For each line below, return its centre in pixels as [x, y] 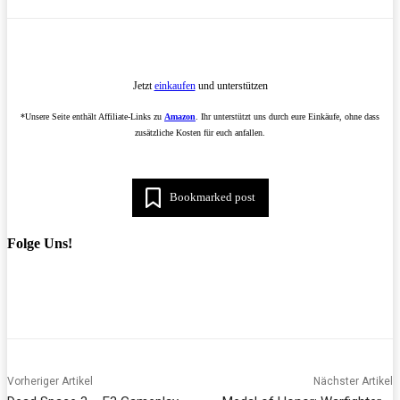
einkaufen [175, 85]
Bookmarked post [212, 197]
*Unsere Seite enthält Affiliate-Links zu [92, 116]
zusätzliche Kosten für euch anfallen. [200, 132]
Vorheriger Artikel [50, 381]
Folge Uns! [40, 243]
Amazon [180, 116]
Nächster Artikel [353, 381]
